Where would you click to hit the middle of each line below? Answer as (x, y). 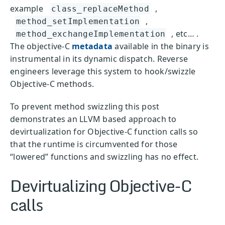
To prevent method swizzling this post (85, 106)
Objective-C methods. (52, 84)
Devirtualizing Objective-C (101, 186)
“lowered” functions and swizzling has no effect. (104, 156)
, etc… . (185, 33)
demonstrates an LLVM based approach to (93, 119)
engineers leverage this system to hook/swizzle (103, 71)
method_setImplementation (78, 21)
